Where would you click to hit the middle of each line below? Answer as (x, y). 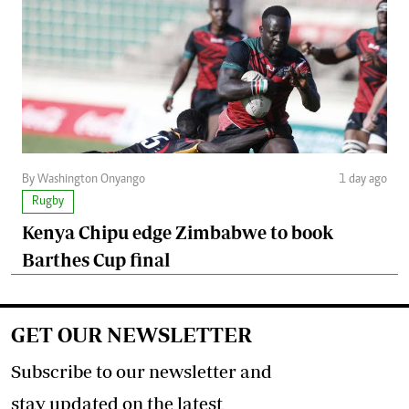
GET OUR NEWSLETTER (131, 335)
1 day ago (363, 180)
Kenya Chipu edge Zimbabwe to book (178, 233)
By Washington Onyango (84, 180)
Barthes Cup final (96, 260)
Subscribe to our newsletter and (142, 372)
